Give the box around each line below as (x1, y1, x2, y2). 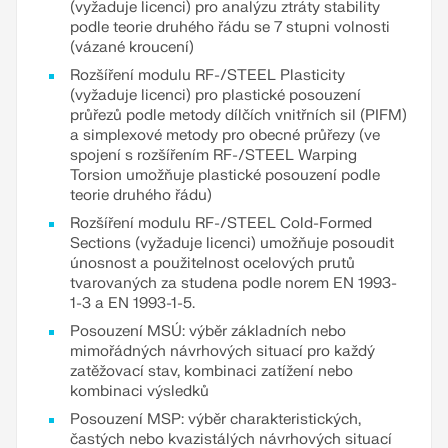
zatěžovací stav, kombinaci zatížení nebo (70, 362, 353, 382)
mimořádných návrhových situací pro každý (70, 342, 375, 362)
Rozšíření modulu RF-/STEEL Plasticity (70, 66, 345, 86)
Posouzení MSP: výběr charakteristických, (70, 410, 361, 430)
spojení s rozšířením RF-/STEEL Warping (70, 146, 357, 166)
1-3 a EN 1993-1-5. (70, 294, 195, 314)
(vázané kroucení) (70, 38, 194, 58)
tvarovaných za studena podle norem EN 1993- (70, 274, 397, 294)
